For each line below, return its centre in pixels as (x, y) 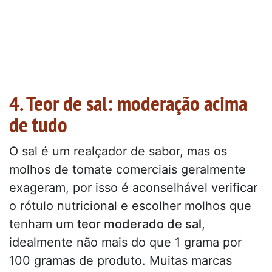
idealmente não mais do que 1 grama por (125, 242)
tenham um (43, 224)
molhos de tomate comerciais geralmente (127, 169)
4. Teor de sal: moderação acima (128, 104)
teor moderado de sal (139, 224)
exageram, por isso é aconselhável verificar (133, 187)
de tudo (38, 125)
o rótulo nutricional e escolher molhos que (130, 206)
